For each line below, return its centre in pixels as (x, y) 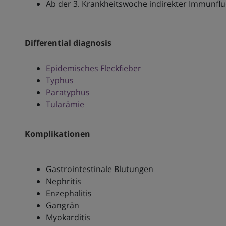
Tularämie (65, 105)
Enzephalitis (69, 193)
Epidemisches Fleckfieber (93, 68)
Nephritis (63, 181)
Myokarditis (68, 218)
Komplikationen (57, 134)
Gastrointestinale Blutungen (99, 169)
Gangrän (62, 206)
